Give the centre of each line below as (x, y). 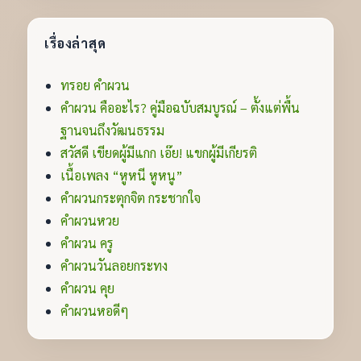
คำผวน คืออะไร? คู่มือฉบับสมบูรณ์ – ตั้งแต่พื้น (180, 108)
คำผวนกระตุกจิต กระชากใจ (131, 198)
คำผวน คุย (88, 288)
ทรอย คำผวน (95, 85)
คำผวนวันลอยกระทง (114, 266)
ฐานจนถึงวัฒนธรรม (113, 130)
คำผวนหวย (90, 220)
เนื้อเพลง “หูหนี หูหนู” (122, 175)
